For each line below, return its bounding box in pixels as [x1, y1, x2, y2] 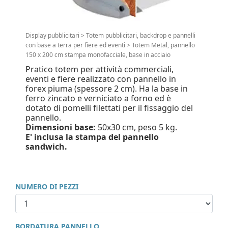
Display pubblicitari [25, 31, 79, 40]
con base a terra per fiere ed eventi [25, 41, 125, 49]
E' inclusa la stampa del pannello [25, 131, 159, 142]
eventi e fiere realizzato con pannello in [25, 73, 176, 84]
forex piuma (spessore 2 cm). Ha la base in [25, 83, 188, 94]
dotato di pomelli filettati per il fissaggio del [25, 102, 193, 113]
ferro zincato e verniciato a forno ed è [25, 93, 171, 104]
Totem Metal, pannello [132, 41, 195, 49]
